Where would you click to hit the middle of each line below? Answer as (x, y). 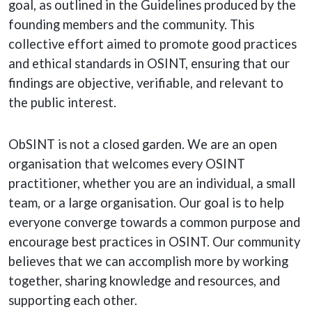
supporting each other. (73, 300)
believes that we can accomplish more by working (148, 261)
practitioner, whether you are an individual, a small (152, 183)
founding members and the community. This (131, 24)
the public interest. (62, 102)
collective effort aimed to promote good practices (153, 44)
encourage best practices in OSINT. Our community (154, 242)
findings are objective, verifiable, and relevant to (146, 83)
